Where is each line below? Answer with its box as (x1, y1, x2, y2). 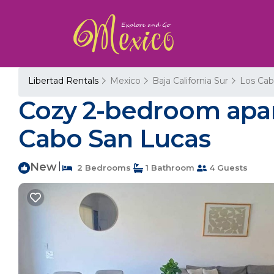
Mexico (110, 75, 141, 86)
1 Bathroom (143, 163, 194, 172)
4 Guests (207, 163, 248, 172)
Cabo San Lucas (18, 124, 210, 154)
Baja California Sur (152, 75, 228, 86)
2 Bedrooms (72, 163, 131, 172)
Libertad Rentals (28, 75, 101, 86)
